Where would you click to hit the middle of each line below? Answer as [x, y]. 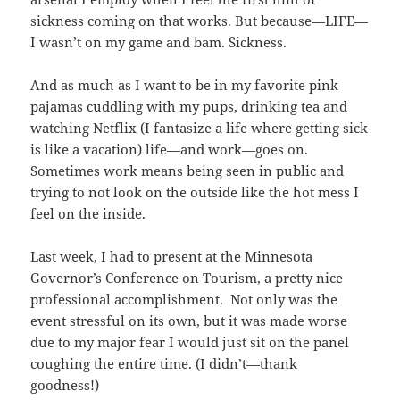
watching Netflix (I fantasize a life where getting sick [200, 128]
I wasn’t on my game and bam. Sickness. [159, 42]
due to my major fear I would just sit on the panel [190, 342]
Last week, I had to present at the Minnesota [172, 257]
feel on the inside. [88, 214]
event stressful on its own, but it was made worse [189, 321]
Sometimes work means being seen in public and [187, 171]
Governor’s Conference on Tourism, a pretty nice [187, 278]
